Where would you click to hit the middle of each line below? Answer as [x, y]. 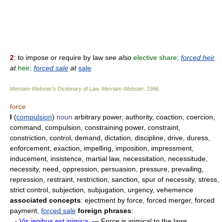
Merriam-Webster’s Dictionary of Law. [56, 89]
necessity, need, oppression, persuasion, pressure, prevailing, [107, 169]
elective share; [157, 58]
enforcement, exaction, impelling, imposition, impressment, [102, 148]
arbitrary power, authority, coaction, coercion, [144, 117]
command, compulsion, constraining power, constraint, [95, 128]
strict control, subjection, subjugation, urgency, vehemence [102, 190]
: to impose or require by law [59, 58]
